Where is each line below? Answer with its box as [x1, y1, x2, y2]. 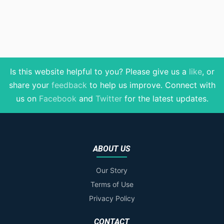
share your [8, 80, 51, 90]
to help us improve [86, 80, 160, 90]
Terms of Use [90, 180, 133, 189]
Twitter [95, 93, 122, 104]
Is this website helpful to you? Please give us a [9, 66, 189, 77]
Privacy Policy [88, 194, 135, 203]
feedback [51, 80, 87, 90]
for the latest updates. [121, 93, 208, 104]
